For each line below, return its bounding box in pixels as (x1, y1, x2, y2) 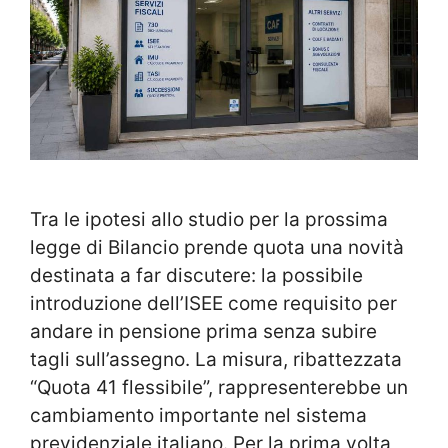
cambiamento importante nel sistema (30, 403, 367, 427)
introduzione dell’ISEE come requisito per (30, 291, 397, 315)
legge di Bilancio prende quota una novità (30, 235, 404, 259)
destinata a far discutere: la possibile (30, 263, 363, 287)
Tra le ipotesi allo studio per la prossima (30, 207, 388, 231)
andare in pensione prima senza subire (30, 319, 377, 343)
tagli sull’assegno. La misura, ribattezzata (30, 347, 402, 371)
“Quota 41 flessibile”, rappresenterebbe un (30, 375, 408, 399)
